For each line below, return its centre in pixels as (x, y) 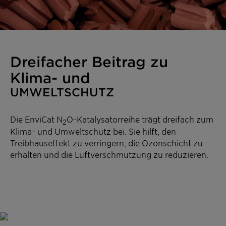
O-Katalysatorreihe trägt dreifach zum (140, 119)
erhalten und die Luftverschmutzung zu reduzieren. (109, 155)
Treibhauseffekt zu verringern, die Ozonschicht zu (106, 143)
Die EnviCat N (36, 119)
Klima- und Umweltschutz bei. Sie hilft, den (93, 131)
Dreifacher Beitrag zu (89, 62)
